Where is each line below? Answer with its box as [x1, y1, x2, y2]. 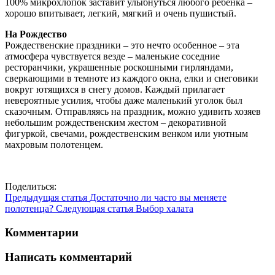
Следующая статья [56, 203, 136, 214]
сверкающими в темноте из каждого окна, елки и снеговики [5, 72, 258, 83]
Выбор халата [136, 203, 193, 214]
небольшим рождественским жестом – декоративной [5, 117, 227, 128]
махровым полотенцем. [5, 139, 103, 150]
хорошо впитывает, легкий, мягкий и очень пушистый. [5, 7, 236, 18]
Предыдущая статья [5, 192, 90, 203]
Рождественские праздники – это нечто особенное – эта [5, 39, 239, 50]
